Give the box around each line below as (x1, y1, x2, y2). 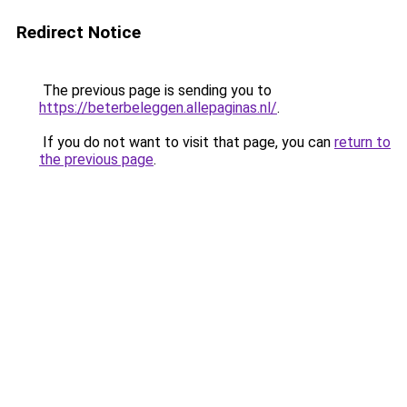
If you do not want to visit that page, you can (39, 134, 334, 151)
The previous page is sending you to (39, 82, 272, 99)
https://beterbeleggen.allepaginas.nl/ (39, 99, 277, 116)
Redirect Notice (16, 22, 141, 43)
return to (334, 134, 391, 151)
